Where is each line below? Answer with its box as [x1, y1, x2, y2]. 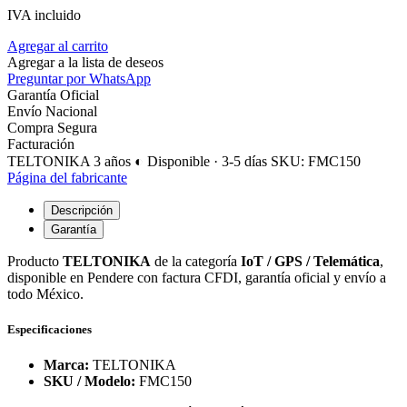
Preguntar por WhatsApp [7, 70, 151, 86]
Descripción [51, 203, 113, 217]
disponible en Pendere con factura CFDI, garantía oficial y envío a [7, 269, 386, 285]
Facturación [7, 135, 74, 152]
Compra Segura [7, 119, 97, 135]
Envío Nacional [7, 103, 97, 119]
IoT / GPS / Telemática [241, 253, 380, 269]
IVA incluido [7, 6, 81, 23]
